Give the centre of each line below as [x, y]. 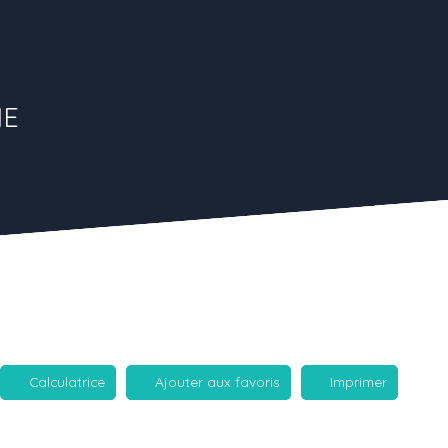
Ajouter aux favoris [217, 382]
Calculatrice [67, 382]
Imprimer [358, 382]
